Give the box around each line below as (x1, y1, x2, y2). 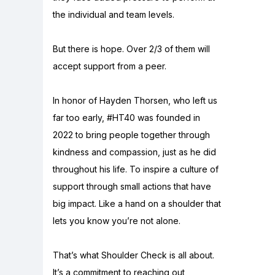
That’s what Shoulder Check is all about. (53, 249, 214, 260)
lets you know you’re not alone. (53, 215, 180, 226)
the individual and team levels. (53, 9, 174, 20)
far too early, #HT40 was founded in (53, 112, 200, 123)
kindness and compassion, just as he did (53, 146, 216, 157)
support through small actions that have (53, 180, 211, 192)
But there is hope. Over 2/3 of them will (53, 43, 210, 54)
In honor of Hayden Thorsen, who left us (53, 95, 217, 106)
